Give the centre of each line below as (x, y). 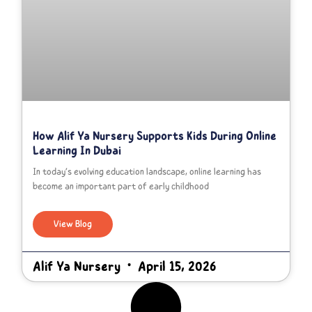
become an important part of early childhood (121, 186)
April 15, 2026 (175, 266)
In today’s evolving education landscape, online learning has (147, 171)
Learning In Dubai (77, 150)
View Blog (73, 224)
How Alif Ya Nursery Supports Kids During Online (155, 135)
